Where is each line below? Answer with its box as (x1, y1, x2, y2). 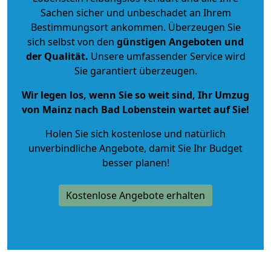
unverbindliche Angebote (28, 141, 144, 155)
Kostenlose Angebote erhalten (66, 188, 205, 202)
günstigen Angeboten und (114, 34, 244, 48)
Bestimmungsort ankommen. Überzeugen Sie (30, 20, 241, 34)
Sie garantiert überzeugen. (74, 64, 197, 77)
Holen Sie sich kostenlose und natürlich (45, 126, 226, 140)
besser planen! (102, 155, 169, 169)
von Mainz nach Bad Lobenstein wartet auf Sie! (22, 102, 249, 116)
